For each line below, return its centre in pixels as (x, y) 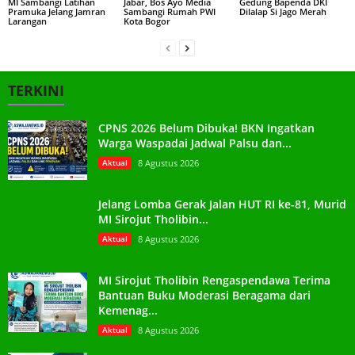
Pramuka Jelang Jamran (57, 12)
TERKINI (36, 91)
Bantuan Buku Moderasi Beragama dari (204, 296)
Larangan (27, 21)
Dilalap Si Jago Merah (282, 12)
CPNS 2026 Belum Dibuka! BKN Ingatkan (206, 128)
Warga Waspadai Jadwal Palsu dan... (195, 143)
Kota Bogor (147, 21)
